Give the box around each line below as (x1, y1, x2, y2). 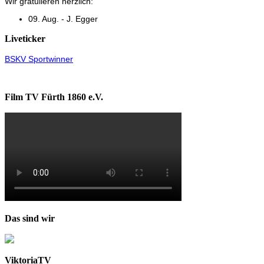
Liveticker (5, 33, 45, 44)
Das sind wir (5, 212, 55, 224)
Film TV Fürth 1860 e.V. (5, 91, 103, 103)
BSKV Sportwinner (5, 54, 73, 64)
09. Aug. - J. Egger (28, 14, 98, 24)
